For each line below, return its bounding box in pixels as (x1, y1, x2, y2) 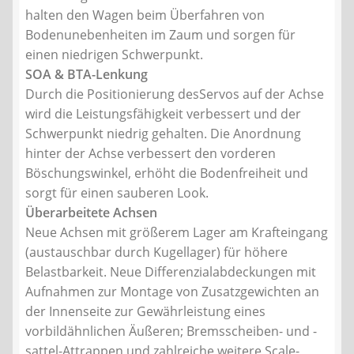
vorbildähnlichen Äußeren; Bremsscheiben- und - (25, 322, 317, 341)
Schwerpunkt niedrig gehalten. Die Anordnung (25, 125, 301, 143)
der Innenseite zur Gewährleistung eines (25, 303, 265, 321)
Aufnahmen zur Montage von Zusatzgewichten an (25, 283, 319, 301)
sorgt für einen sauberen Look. (25, 184, 209, 202)
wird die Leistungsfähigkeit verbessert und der (25, 105, 301, 123)
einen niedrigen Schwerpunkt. (25, 46, 203, 64)
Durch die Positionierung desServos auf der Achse (25, 85, 324, 104)
